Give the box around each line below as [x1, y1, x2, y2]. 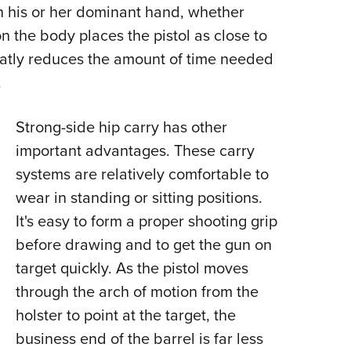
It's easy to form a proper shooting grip [15, 209, 277, 233]
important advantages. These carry [15, 139, 255, 163]
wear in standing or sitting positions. [15, 186, 262, 210]
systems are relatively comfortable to [15, 162, 269, 186]
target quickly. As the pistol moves [15, 256, 248, 280]
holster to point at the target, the [15, 303, 236, 327]
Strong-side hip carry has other [15, 115, 227, 139]
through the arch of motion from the [15, 280, 259, 304]
